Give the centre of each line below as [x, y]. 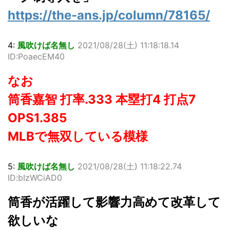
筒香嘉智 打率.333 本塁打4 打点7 [102, 100]
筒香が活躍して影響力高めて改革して [114, 202]
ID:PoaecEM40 [36, 57]
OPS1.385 [37, 118]
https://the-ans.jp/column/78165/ [109, 15]
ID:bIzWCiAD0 [35, 178]
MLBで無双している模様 [78, 137]
